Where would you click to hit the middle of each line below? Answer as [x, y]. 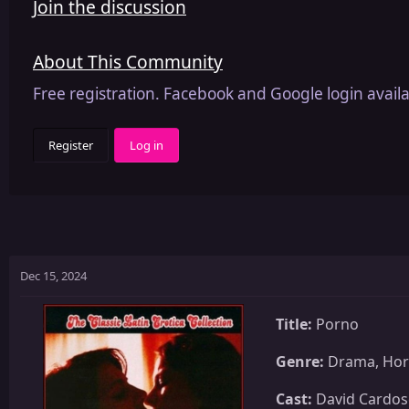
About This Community [128, 61]
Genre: [300, 361]
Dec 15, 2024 [53, 275]
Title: [294, 324]
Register [71, 145]
